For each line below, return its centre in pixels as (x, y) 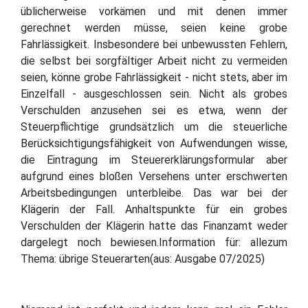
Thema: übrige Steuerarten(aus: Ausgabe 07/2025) (143, 258)
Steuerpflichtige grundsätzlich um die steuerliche (154, 126)
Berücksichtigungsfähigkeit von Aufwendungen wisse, (154, 143)
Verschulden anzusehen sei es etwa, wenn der (154, 110)
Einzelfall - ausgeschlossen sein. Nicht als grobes (154, 93)
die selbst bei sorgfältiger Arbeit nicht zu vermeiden (154, 60)
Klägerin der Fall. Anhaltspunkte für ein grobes (154, 209)
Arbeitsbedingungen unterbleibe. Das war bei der (154, 192)
